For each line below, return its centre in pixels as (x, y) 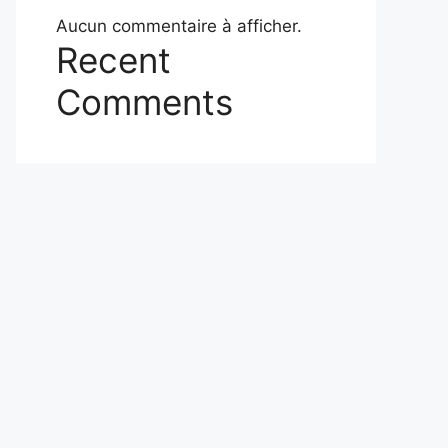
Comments (144, 102)
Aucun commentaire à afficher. (179, 26)
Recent (113, 60)
